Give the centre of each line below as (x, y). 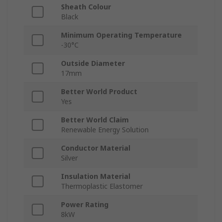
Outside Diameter (93, 63)
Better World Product (99, 92)
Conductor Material (96, 148)
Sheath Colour (86, 7)
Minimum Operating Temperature (121, 35)
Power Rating (85, 205)
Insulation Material (96, 176)
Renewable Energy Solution (105, 130)
